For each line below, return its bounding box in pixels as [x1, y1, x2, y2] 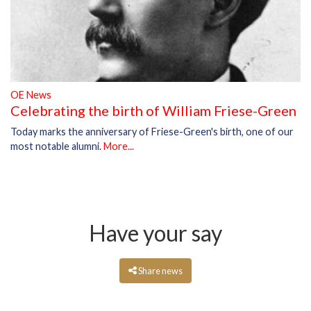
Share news [137, 264, 183, 276]
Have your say [89, 219, 222, 246]
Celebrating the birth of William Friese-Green [10, 101, 296, 119]
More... [103, 140, 134, 152]
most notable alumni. [10, 140, 103, 152]
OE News [10, 88, 51, 101]
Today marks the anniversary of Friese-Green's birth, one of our [10, 125, 294, 137]
